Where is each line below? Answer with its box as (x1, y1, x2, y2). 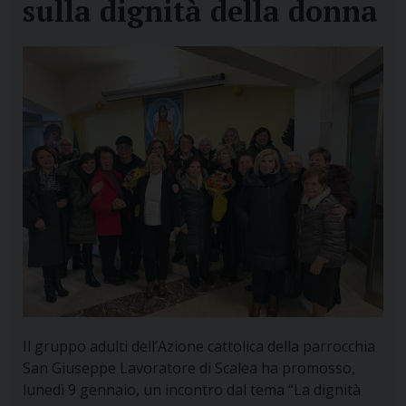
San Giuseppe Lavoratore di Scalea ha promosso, (22, 358, 355, 379)
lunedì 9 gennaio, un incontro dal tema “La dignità (22, 380, 361, 401)
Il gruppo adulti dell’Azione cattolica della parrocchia (22, 336, 375, 357)
